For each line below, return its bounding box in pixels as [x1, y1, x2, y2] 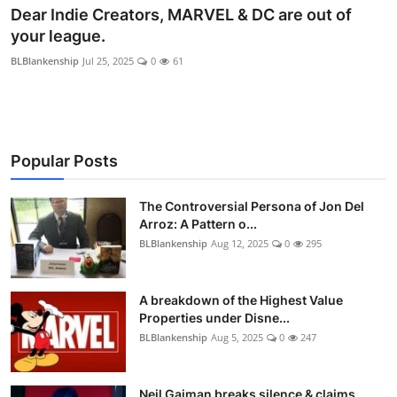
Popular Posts [11, 151, 118, 170]
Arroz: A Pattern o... [139, 215, 257, 231]
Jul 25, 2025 [82, 53, 134, 67]
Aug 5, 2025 [211, 330, 263, 344]
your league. [11, 26, 105, 45]
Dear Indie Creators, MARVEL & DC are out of [11, 4, 352, 24]
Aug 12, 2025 [211, 236, 269, 250]
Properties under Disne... [139, 309, 290, 325]
